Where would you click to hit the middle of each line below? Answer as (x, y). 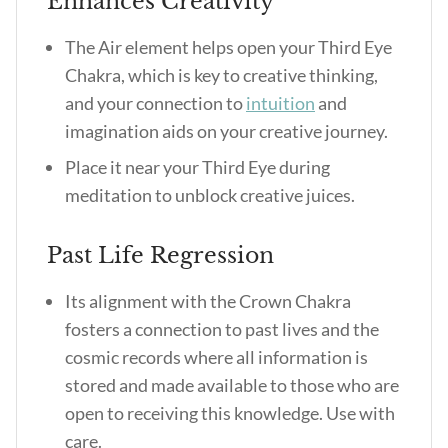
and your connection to (155, 103)
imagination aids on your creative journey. (228, 131)
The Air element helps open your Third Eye (228, 47)
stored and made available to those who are (232, 385)
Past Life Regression (157, 255)
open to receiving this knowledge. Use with (230, 413)
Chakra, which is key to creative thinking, (221, 75)
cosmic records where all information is (216, 357)
